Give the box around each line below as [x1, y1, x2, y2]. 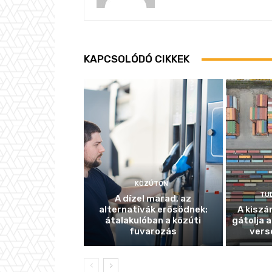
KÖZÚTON [135, 179, 169, 188]
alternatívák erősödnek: [98, 203, 208, 215]
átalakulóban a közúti [105, 214, 202, 226]
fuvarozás [129, 225, 177, 237]
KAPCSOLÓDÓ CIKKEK [84, 53, 189, 66]
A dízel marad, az [115, 192, 192, 204]
